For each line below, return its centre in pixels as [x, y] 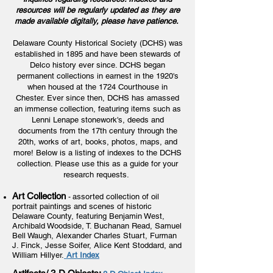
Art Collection [39, 196]
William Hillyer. [38, 255]
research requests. [97, 175]
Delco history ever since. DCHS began [97, 65]
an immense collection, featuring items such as [97, 109]
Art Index [83, 255]
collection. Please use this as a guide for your [97, 164]
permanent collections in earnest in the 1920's [97, 76]
